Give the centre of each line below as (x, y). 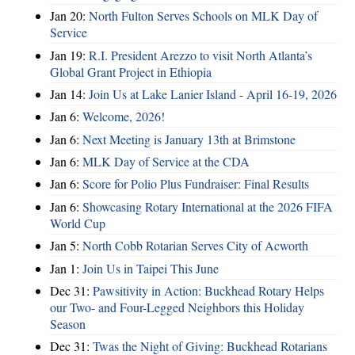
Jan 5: (66, 246)
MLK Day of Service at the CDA (166, 162)
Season (68, 323)
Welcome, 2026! (124, 116)
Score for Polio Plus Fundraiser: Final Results (196, 184)
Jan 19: (69, 55)
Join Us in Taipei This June (151, 268)
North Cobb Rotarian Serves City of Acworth (195, 246)
